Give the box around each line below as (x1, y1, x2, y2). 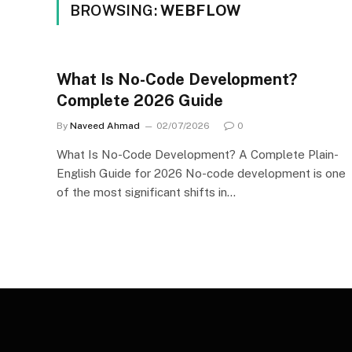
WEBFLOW (159, 2, 241, 19)
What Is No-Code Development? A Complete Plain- (57, 148, 339, 161)
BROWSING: (70, 2, 160, 19)
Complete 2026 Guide (57, 91, 223, 110)
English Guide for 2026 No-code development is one (57, 167, 346, 180)
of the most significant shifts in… (57, 185, 236, 199)
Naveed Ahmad (70, 120, 140, 131)
